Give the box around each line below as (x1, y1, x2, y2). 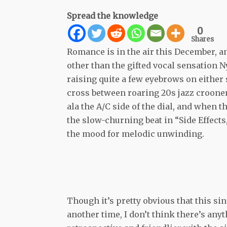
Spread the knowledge (67, 10, 158, 21)
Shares (191, 34, 214, 44)
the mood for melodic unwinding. (67, 128, 204, 139)
